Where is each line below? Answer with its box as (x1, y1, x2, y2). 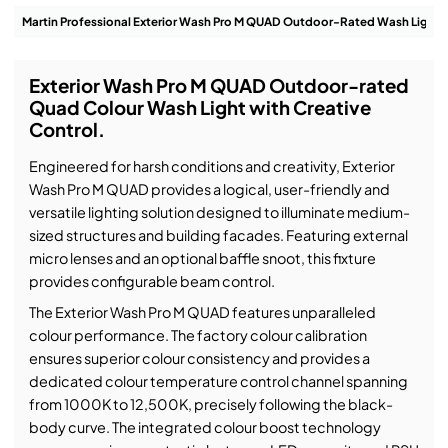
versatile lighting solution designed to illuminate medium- (28, 203, 410, 222)
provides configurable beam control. (28, 272, 275, 291)
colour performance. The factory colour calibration (28, 325, 367, 344)
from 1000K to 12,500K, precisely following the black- (28, 394, 393, 413)
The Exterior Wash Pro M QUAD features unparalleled (28, 302, 376, 321)
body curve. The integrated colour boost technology (28, 417, 381, 436)
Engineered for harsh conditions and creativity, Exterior (28, 157, 395, 176)
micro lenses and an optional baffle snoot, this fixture (28, 249, 376, 268)
